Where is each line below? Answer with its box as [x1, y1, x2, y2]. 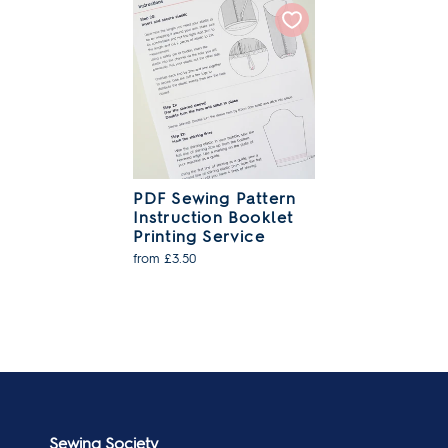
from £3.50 [132, 251, 196, 267]
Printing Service [132, 227, 265, 247]
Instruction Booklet [132, 208, 294, 228]
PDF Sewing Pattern [132, 189, 297, 209]
